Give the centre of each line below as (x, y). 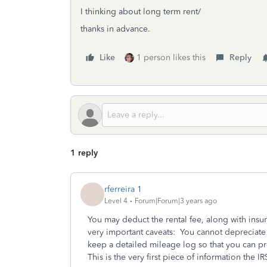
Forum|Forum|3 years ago (176, 201)
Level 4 (116, 201)
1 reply (84, 153)
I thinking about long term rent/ (141, 12)
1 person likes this (171, 58)
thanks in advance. (115, 29)
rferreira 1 (123, 189)
